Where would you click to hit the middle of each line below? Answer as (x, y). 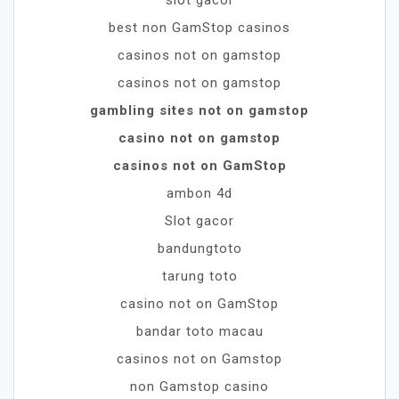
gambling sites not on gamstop (199, 110)
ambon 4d (199, 193)
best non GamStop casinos (199, 27)
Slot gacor (199, 220)
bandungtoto (199, 248)
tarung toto (199, 276)
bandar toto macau (199, 331)
